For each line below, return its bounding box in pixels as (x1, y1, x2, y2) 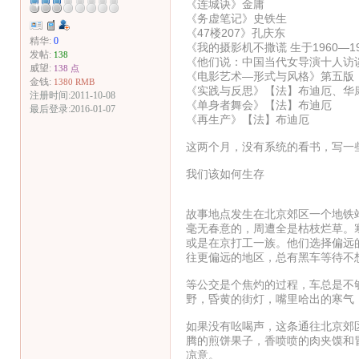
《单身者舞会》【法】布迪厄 (185, 98, 332, 111)
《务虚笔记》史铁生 (185, 11, 287, 25)
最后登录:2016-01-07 (30, 103, 115, 115)
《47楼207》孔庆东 (185, 26, 285, 39)
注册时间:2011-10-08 (30, 90, 115, 102)
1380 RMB (54, 77, 95, 87)
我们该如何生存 (185, 167, 264, 180)
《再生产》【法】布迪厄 (185, 112, 309, 126)
